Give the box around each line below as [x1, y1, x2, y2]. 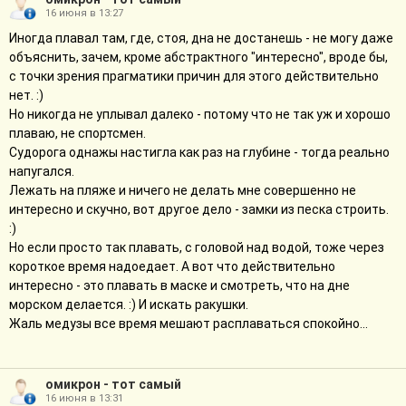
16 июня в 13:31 [45, 392, 123, 404]
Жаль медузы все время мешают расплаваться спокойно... [9, 316, 368, 331]
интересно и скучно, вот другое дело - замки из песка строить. [9, 202, 389, 217]
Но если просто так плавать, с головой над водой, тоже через [9, 240, 384, 255]
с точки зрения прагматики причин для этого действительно [9, 69, 379, 83]
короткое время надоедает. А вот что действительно [9, 259, 335, 274]
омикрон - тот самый [45, 377, 181, 391]
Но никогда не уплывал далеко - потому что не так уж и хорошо [9, 107, 391, 121]
